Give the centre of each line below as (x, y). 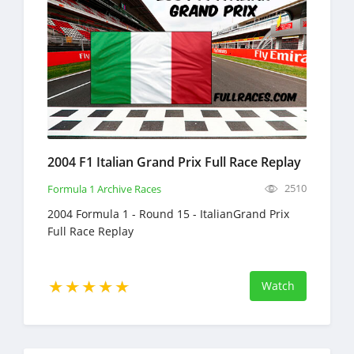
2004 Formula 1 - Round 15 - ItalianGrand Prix (168, 214)
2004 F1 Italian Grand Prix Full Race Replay (174, 162)
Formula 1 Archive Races (104, 189)
